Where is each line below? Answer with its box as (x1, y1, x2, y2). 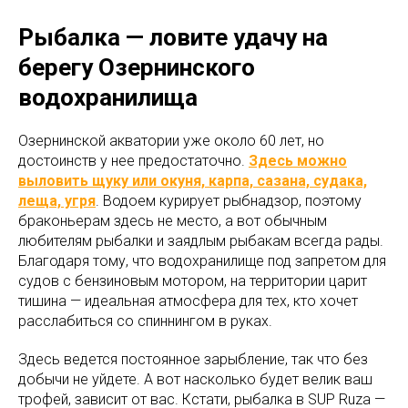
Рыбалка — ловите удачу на (18, 24, 328, 52)
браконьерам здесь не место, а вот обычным (18, 212, 327, 230)
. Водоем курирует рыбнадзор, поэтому (96, 192, 362, 210)
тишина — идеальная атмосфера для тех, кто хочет (18, 292, 358, 311)
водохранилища (18, 84, 198, 112)
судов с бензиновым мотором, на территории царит (18, 272, 367, 291)
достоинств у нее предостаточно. (18, 152, 249, 170)
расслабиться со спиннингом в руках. (18, 312, 272, 331)
